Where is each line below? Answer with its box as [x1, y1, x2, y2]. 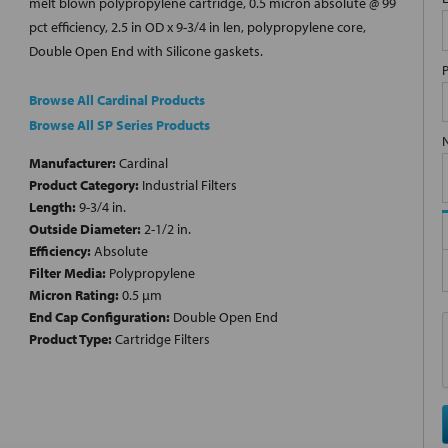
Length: [29, 198, 76, 217]
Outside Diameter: [29, 220, 141, 239]
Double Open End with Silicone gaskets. [29, 42, 263, 61]
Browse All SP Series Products [29, 116, 210, 135]
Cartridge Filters [112, 330, 210, 349]
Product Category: [29, 176, 139, 195]
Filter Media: [29, 264, 106, 283]
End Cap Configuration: [29, 308, 170, 327]
